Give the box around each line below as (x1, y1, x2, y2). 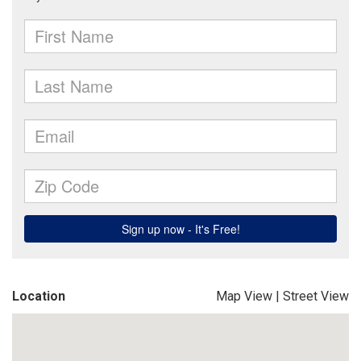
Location (12, 288, 65, 304)
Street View (283, 288, 349, 304)
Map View (216, 288, 272, 304)
